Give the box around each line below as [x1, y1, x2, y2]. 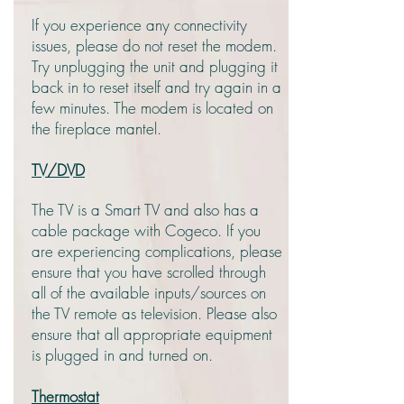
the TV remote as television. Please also [32, 303, 277, 324]
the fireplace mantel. [32, 118, 161, 139]
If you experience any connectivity [32, 14, 247, 35]
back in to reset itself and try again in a [32, 77, 281, 97]
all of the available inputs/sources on [32, 282, 266, 303]
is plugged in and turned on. [32, 344, 217, 365]
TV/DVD [32, 160, 85, 180]
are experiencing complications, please [32, 241, 282, 262]
